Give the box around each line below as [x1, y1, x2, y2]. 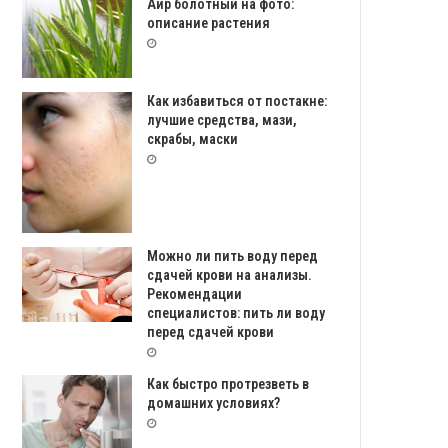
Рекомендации [147, 285, 243, 302]
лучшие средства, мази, [147, 111, 298, 128]
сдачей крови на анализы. [147, 266, 313, 283]
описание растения [147, 15, 271, 31]
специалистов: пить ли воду [147, 304, 326, 321]
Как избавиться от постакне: [147, 92, 328, 109]
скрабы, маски [147, 130, 239, 147]
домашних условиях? [147, 394, 281, 411]
